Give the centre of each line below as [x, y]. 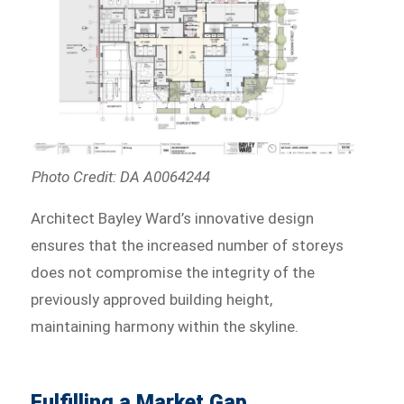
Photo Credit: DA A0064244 [120, 176]
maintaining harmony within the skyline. [165, 326]
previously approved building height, [152, 299]
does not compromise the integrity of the [173, 272]
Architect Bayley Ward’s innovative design [173, 218]
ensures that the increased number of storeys [188, 245]
